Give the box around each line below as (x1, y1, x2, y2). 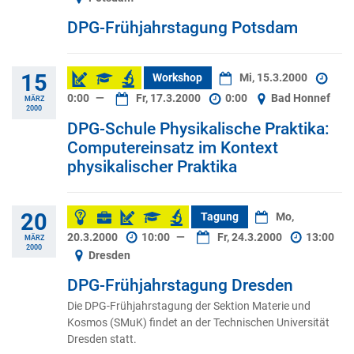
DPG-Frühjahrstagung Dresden (67, 276, 293, 296)
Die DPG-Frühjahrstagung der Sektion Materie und (67, 299, 311, 313)
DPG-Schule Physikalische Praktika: (67, 119, 330, 138)
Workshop (153, 71, 203, 85)
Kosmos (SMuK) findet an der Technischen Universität (67, 316, 330, 330)
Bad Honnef (269, 92, 331, 106)
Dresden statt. (67, 333, 137, 346)
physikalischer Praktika (67, 156, 237, 176)
